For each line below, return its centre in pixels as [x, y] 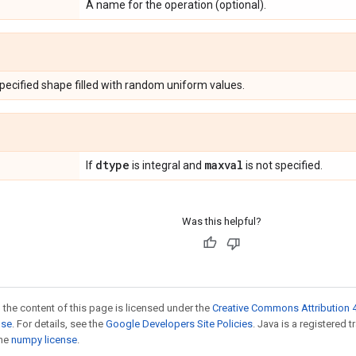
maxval [224, 164]
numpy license [44, 339]
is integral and [167, 165]
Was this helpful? [221, 221]
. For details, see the [59, 323]
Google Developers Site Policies [179, 323]
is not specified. [283, 165]
